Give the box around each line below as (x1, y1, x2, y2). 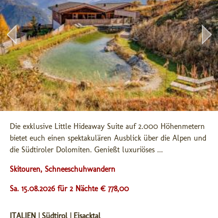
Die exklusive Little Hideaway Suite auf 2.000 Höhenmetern (10, 122, 205, 131)
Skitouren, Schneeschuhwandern (10, 164, 115, 174)
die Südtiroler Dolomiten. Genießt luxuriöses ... (10, 145, 163, 154)
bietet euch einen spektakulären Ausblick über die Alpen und (10, 133, 206, 143)
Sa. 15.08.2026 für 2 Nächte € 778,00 (10, 184, 129, 193)
